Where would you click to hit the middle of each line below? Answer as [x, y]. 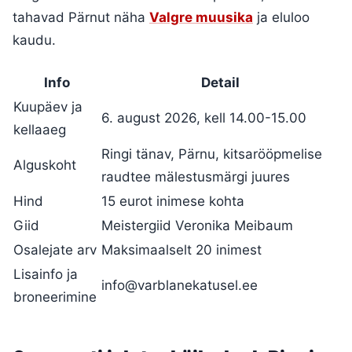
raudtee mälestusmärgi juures [196, 176]
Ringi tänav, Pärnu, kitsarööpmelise [212, 154]
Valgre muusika [201, 17]
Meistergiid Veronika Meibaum [197, 225]
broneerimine [55, 297]
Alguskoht [45, 165]
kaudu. [34, 40]
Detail [220, 82]
